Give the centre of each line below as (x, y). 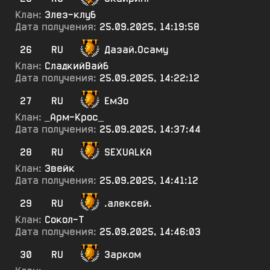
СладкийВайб (77, 66)
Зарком (123, 255)
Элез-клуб (71, 15)
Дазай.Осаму (136, 50)
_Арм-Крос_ (74, 117)
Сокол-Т (64, 220)
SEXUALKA (128, 152)
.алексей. (128, 203)
